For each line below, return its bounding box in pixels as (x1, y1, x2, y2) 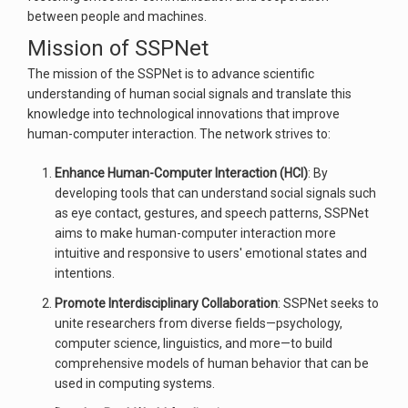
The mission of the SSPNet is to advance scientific (27, 66, 314, 81)
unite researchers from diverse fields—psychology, (55, 316, 342, 331)
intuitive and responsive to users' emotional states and (55, 246, 367, 260)
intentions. (55, 266, 115, 280)
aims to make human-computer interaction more (55, 226, 336, 240)
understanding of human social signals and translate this (27, 87, 352, 101)
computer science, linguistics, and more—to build (55, 336, 332, 351)
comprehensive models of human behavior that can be (55, 356, 369, 371)
